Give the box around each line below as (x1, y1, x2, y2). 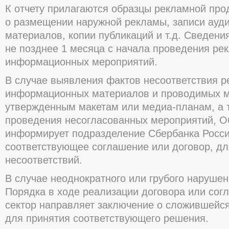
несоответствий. (5, 154, 82, 166)
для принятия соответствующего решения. (5, 213, 209, 224)
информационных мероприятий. (5, 56, 157, 67)
